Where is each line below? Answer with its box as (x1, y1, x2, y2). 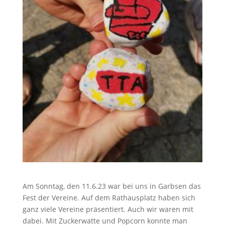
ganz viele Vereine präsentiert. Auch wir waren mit (22, 204, 193, 214)
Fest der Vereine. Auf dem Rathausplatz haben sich (22, 192, 195, 202)
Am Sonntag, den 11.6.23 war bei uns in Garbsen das (22, 181, 201, 191)
